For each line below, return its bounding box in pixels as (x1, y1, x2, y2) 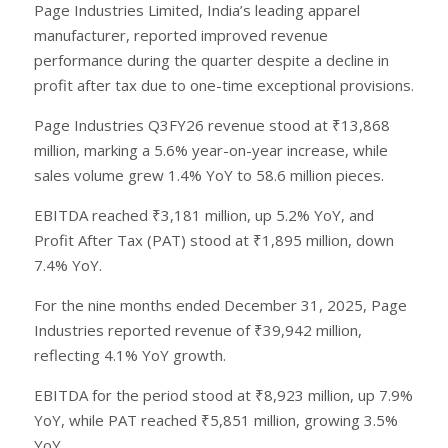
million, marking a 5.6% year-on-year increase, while (34, 139, 388, 160)
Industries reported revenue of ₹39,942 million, (34, 319, 362, 340)
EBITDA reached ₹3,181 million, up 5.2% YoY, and (34, 204, 374, 225)
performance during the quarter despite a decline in (34, 49, 389, 70)
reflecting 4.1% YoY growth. (34, 344, 226, 365)
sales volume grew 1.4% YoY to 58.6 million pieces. (34, 164, 384, 185)
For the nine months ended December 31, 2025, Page (34, 294, 407, 315)
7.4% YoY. (34, 254, 102, 275)
